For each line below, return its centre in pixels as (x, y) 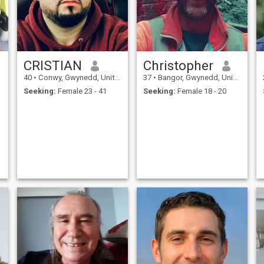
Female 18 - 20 (201, 91)
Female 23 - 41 (81, 91)
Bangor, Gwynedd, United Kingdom (194, 78)
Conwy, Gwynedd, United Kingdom (75, 78)
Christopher (178, 66)
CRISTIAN (52, 66)
